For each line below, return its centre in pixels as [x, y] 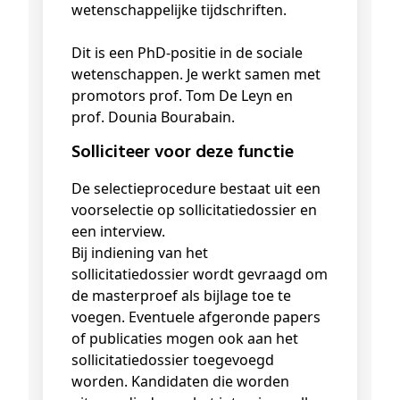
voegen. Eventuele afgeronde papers [196, 317]
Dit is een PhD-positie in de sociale [187, 53]
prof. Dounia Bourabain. [153, 117]
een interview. [118, 232]
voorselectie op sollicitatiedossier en [194, 210]
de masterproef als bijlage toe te [181, 296]
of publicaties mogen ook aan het [185, 339]
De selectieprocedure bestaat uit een [196, 189]
